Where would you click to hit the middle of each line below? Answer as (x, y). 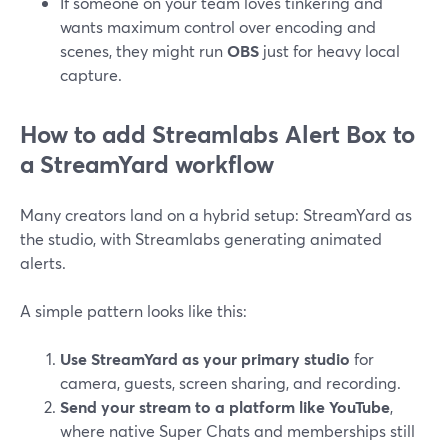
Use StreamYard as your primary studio (205, 358)
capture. (91, 74)
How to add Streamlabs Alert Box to (217, 134)
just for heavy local (329, 50)
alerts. (43, 262)
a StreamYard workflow (147, 164)
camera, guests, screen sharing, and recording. (230, 382)
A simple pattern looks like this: (133, 310)
